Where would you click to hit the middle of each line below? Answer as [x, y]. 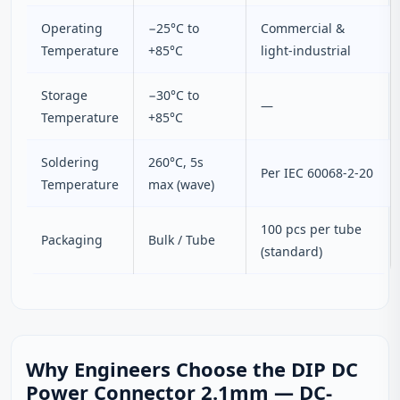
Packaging [72, 240]
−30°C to [174, 95]
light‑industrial [306, 50]
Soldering [70, 162]
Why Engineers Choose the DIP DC [192, 369]
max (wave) [181, 184]
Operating [72, 28]
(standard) [292, 251]
